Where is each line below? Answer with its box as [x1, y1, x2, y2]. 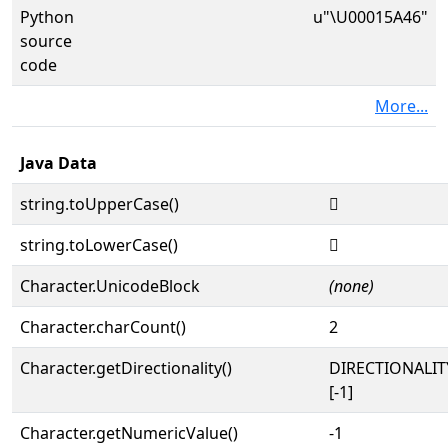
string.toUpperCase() [20, 193, 179, 215]
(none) [329, 275, 374, 297]
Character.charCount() [20, 316, 186, 338]
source [20, 30, 72, 52]
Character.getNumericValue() [20, 422, 238, 444]
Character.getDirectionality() [20, 357, 232, 379]
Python [20, 6, 74, 28]
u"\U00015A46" [313, 6, 428, 28]
